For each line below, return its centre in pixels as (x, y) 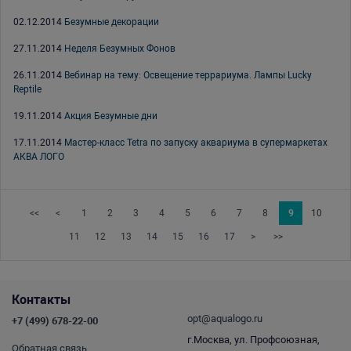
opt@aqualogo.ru (225, 319)
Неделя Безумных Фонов (120, 49)
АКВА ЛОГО (39, 157)
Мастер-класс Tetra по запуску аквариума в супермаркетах (196, 143)
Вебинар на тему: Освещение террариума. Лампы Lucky (188, 76)
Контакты (41, 300)
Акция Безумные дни (111, 116)
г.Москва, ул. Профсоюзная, (253, 340)
